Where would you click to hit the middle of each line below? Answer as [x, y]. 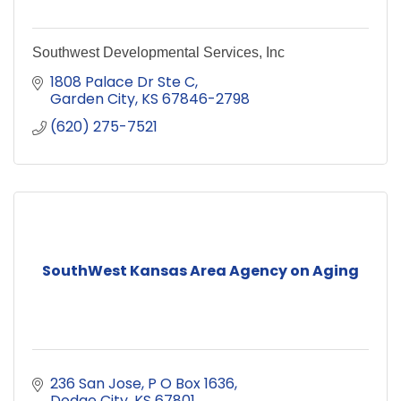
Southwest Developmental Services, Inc [158, 52]
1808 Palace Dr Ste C [123, 81]
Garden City [93, 98]
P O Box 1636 [191, 383]
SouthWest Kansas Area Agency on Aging [200, 270]
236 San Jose [96, 383]
